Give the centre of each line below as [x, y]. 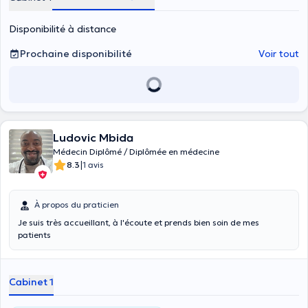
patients [34, 235]
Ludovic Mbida [93, 137]
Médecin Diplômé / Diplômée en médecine [136, 152]
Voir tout [279, 54]
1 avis [93, 165]
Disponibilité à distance [63, 29]
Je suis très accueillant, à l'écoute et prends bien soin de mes [139, 222]
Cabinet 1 [31, 282]
